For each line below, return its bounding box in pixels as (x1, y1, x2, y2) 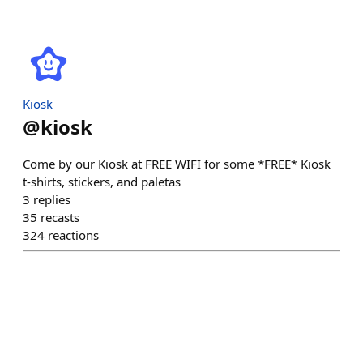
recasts (41, 209, 79, 225)
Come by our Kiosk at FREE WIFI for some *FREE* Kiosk (23, 156, 331, 172)
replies (33, 191, 70, 207)
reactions (48, 227, 99, 243)
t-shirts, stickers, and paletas (23, 173, 181, 190)
